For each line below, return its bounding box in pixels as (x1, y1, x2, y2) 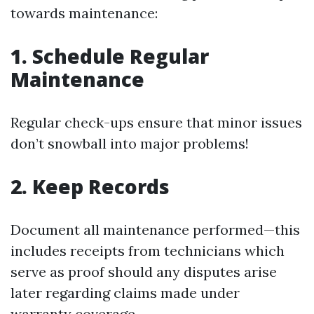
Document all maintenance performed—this (11, 220, 300, 238)
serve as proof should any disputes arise (11, 262, 277, 280)
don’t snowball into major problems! (11, 134, 249, 152)
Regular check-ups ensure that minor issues (11, 113, 302, 131)
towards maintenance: (11, 4, 158, 22)
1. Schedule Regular (11, 42, 209, 69)
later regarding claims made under (11, 283, 240, 301)
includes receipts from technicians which (11, 241, 285, 259)
